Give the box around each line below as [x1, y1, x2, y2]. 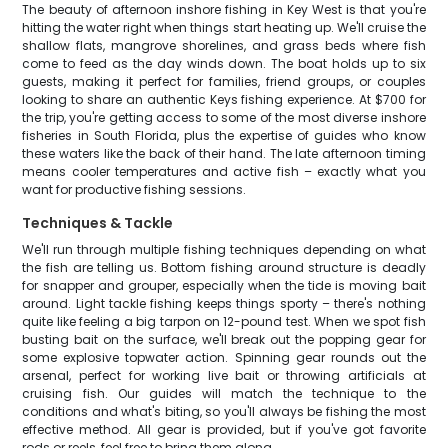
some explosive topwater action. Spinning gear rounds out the [22, 349, 426, 366]
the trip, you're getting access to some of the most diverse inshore [22, 109, 426, 126]
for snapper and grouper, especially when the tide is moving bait [22, 277, 426, 294]
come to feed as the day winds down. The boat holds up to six [22, 55, 426, 72]
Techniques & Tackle [22, 213, 174, 233]
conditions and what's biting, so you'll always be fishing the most [22, 403, 426, 420]
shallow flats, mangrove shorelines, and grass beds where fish [22, 37, 426, 54]
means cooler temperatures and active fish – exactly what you [22, 163, 426, 180]
